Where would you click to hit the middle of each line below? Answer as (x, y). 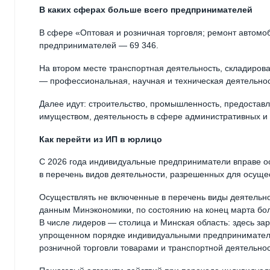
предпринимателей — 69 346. (99, 46)
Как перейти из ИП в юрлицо (101, 139)
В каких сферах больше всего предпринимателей (146, 10)
